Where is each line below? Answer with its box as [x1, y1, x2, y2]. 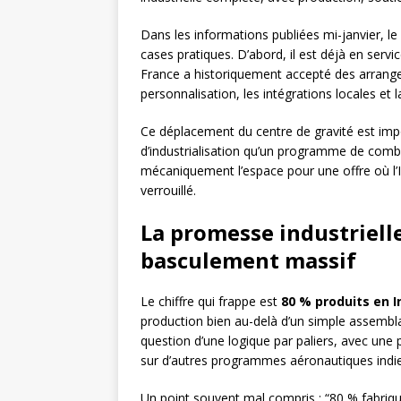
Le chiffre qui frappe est [141, 293, 281, 311]
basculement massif [141, 245, 356, 276]
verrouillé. [141, 182, 196, 200]
